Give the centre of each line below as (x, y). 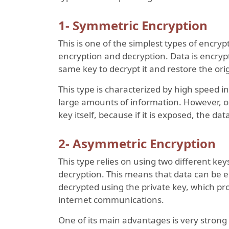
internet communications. (111, 199)
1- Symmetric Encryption (133, 25)
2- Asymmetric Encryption (137, 143)
